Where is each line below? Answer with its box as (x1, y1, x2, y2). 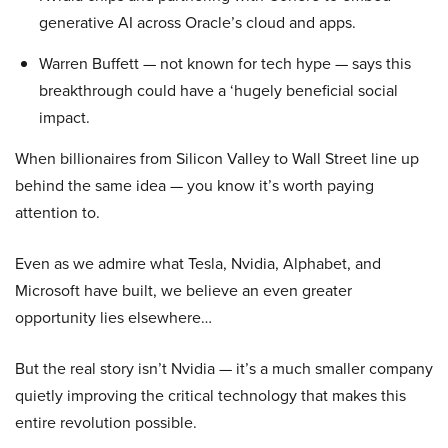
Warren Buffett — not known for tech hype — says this (39, 52, 411, 76)
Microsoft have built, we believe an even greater (15, 279, 352, 303)
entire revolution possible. (15, 411, 197, 435)
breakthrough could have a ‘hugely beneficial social (39, 79, 398, 103)
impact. (39, 106, 90, 130)
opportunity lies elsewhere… (15, 306, 212, 330)
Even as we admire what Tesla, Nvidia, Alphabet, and (15, 252, 381, 276)
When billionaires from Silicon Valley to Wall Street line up (15, 147, 419, 171)
